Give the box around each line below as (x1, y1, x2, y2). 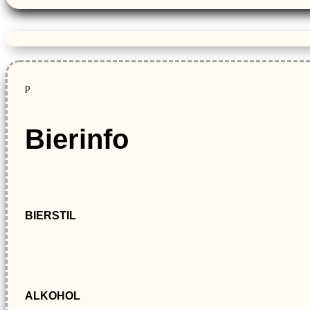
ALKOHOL (25, 289, 80, 302)
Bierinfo (25, 123, 129, 154)
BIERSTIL (25, 209, 76, 221)
